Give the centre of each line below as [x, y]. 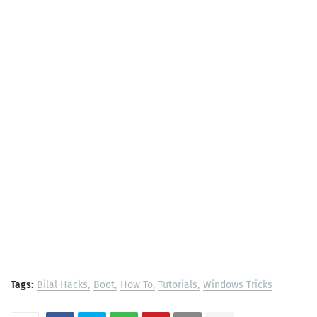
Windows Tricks [238, 285]
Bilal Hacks [62, 285]
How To [137, 285]
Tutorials [178, 285]
